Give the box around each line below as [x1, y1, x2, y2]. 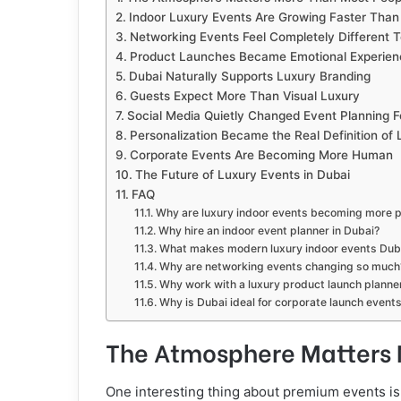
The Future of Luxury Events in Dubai [134, 167, 350, 182]
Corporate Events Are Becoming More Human [129, 148, 393, 162]
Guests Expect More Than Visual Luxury [129, 89, 360, 103]
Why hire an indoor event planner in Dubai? [158, 224, 380, 237]
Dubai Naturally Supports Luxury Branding [128, 69, 371, 83]
